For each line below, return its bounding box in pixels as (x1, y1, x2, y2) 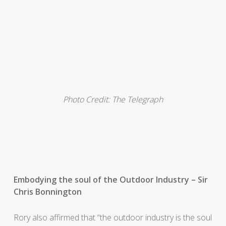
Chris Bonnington (13, 186, 82, 197)
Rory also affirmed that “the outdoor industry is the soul (13, 211, 212, 223)
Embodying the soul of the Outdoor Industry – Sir (13, 174, 208, 185)
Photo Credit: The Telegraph (63, 93, 163, 105)
